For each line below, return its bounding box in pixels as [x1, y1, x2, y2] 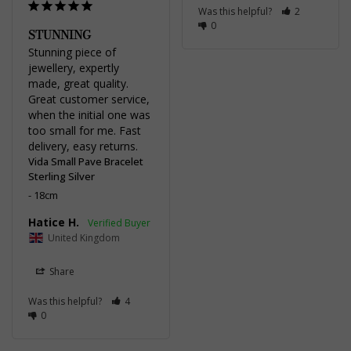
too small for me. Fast [28, 122, 141, 138]
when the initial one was [28, 107, 150, 122]
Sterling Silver [28, 168, 95, 183]
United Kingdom [48, 230, 120, 244]
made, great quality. [28, 75, 128, 91]
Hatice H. [28, 214, 79, 230]
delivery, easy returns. [28, 138, 138, 154]
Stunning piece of [28, 44, 116, 60]
